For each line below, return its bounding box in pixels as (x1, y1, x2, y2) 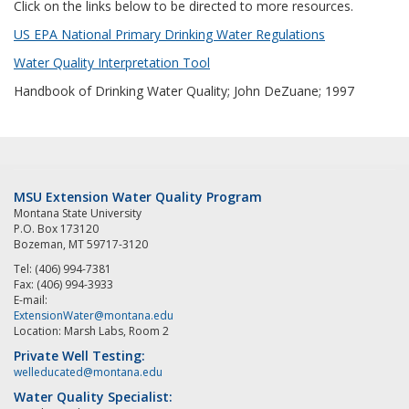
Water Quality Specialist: (14, 388, 173, 406)
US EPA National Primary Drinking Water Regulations (14, 26, 325, 44)
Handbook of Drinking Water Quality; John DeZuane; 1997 (14, 82, 354, 100)
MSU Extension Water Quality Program (14, 188, 262, 206)
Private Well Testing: (14, 347, 145, 365)
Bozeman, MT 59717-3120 (14, 236, 148, 253)
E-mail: (14, 292, 47, 309)
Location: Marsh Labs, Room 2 (14, 323, 169, 340)
